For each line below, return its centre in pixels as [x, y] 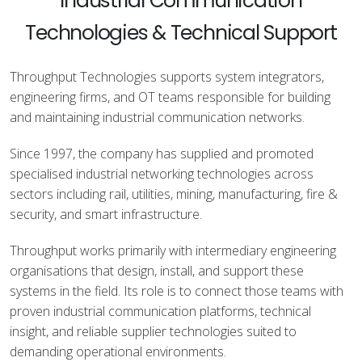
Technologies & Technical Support [181, 33]
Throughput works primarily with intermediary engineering [173, 250]
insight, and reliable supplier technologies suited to [153, 331]
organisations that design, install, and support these [157, 271]
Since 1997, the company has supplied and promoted [162, 154]
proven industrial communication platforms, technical [160, 311]
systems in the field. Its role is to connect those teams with [177, 291]
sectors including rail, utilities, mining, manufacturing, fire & [174, 194]
